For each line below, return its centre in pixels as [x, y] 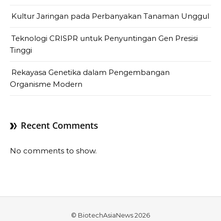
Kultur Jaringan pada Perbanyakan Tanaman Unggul [110, 16]
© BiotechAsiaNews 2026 [110, 215]
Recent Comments [59, 125]
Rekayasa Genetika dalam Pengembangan [91, 72]
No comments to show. [53, 151]
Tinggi [21, 50]
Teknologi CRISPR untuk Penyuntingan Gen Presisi [105, 38]
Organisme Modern [46, 84]
